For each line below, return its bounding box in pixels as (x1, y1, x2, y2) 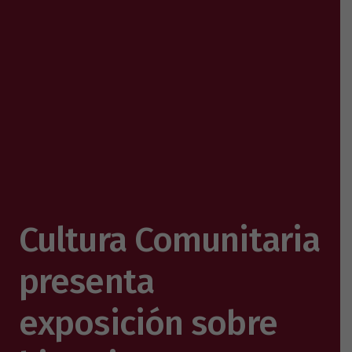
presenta (19, 259, 154, 302)
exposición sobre (19, 301, 277, 344)
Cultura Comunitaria (19, 218, 321, 261)
